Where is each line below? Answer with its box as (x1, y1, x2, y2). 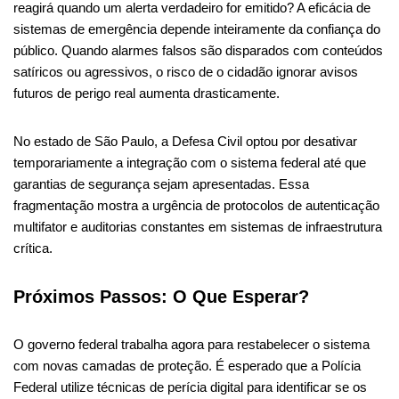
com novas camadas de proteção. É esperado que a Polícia (13, 357, 361, 373)
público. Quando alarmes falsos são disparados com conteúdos (13, 42, 383, 58)
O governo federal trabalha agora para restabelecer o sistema (13, 336, 370, 352)
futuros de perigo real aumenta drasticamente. (13, 85, 280, 101)
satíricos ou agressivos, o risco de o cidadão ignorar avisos (13, 63, 358, 79)
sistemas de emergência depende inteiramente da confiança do (13, 20, 380, 37)
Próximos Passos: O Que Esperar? (13, 286, 309, 306)
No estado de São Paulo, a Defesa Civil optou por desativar (13, 133, 357, 149)
